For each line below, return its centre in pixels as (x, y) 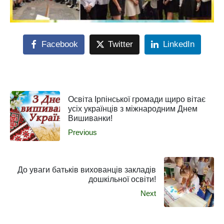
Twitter (120, 44)
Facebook (60, 44)
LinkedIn (178, 44)
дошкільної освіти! (122, 179)
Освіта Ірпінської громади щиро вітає (137, 99)
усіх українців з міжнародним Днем (133, 108)
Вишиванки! (90, 118)
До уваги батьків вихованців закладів (87, 170)
